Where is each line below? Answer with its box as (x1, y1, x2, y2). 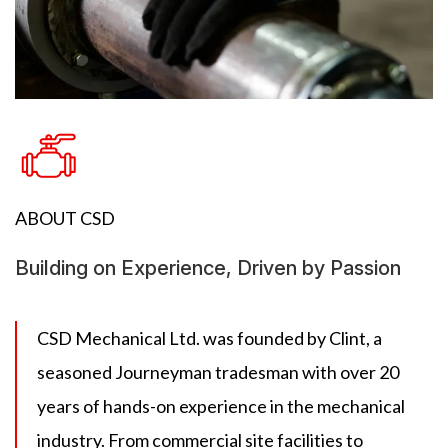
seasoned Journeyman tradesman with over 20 (37, 360, 399, 383)
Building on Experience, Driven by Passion (15, 255, 401, 280)
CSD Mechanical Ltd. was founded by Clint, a (37, 326, 382, 349)
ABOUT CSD (15, 206, 115, 229)
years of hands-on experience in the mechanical (37, 394, 405, 417)
